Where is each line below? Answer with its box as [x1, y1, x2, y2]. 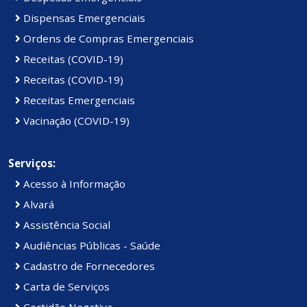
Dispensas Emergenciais [21, 11, 145, 25]
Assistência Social [21, 218, 110, 232]
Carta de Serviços [21, 280, 110, 294]
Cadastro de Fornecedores [21, 259, 155, 273]
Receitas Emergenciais [21, 93, 135, 108]
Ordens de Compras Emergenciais [21, 32, 194, 46]
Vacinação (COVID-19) [21, 114, 130, 128]
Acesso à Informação [21, 177, 125, 191]
